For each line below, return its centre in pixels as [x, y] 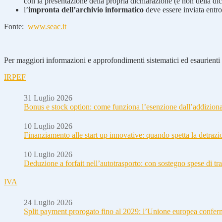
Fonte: [16, 26]
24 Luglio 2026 [48, 202]
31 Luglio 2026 [48, 98]
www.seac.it [47, 26]
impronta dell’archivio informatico [86, 9]
